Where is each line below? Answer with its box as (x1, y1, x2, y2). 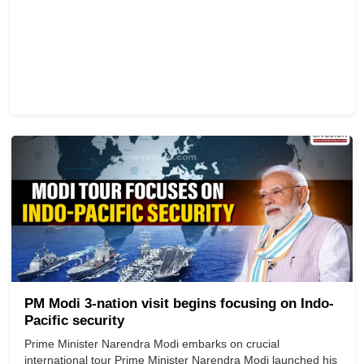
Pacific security (24, 313, 124, 329)
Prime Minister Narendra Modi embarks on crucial (24, 337, 279, 351)
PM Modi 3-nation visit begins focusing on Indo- (24, 296, 334, 312)
